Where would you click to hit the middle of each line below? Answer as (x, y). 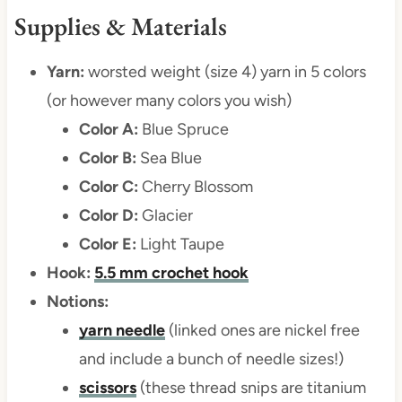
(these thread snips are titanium (251, 388)
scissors (107, 388)
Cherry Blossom (195, 187)
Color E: (107, 245)
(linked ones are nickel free (262, 331)
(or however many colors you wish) (169, 101)
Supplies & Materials (120, 26)
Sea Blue (169, 158)
